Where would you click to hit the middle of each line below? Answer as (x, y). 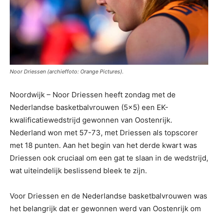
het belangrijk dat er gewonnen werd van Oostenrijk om (105, 208)
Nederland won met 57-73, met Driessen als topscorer (104, 132)
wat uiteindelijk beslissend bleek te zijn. (78, 170)
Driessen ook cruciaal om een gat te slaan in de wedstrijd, (109, 158)
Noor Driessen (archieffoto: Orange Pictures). (67, 71)
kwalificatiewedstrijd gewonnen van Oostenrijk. (91, 120)
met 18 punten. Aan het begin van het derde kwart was (103, 145)
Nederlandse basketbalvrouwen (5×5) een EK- (89, 107)
